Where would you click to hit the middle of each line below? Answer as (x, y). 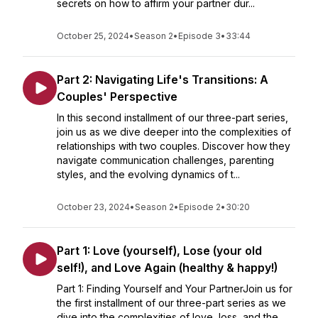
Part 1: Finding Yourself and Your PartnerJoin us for (175, 289)
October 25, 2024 (93, 36)
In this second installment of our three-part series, (172, 117)
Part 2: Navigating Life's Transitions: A (163, 79)
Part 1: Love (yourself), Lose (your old (159, 251)
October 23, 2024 (93, 207)
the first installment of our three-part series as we (171, 303)
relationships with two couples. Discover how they (174, 146)
